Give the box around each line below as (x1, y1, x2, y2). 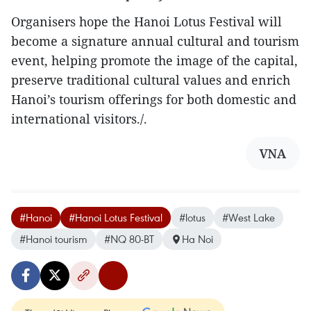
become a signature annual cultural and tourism (11, 33, 299, 50)
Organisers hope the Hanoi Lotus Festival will (11, 13, 282, 31)
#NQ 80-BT (104, 232, 154, 246)
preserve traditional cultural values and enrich (11, 72, 290, 89)
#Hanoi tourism (19, 232, 87, 246)
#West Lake (222, 210, 275, 225)
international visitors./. (11, 110, 147, 128)
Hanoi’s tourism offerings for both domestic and (11, 91, 296, 108)
